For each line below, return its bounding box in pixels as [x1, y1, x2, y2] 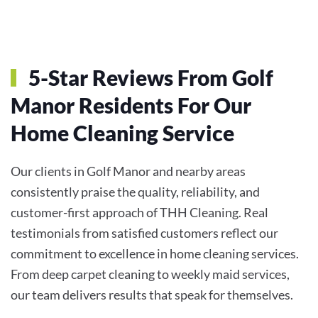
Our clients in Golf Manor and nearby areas [11, 163, 246, 179]
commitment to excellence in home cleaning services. [11, 245, 299, 261]
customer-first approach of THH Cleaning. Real [11, 204, 268, 220]
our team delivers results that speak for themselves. [11, 286, 293, 302]
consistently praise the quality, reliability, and [11, 183, 260, 199]
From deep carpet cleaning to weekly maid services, [11, 265, 290, 282]
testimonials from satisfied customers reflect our [11, 224, 278, 241]
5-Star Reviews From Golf [24, 64, 273, 90]
